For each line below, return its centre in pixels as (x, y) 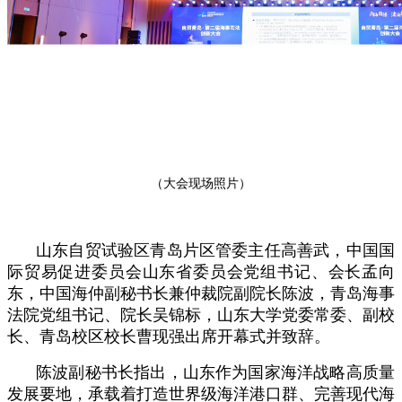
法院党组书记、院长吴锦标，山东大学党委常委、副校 (201, 315)
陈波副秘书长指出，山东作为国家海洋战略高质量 (215, 373)
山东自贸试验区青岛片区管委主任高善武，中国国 (215, 251)
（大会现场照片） (201, 184)
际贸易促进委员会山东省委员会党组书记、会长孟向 (201, 272)
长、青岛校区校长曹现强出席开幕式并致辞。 (169, 337)
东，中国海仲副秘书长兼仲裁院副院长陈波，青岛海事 (201, 294)
